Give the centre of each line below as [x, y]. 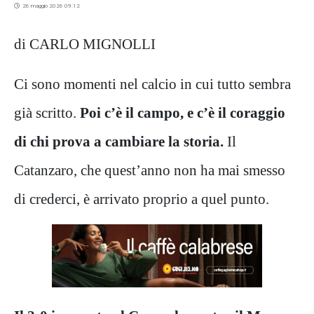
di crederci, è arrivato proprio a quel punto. [142, 198]
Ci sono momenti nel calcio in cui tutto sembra [152, 83]
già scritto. [47, 112]
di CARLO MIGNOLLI [85, 43]
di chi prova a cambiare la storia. [119, 141]
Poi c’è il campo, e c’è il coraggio [183, 112]
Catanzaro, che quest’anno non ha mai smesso [150, 170]
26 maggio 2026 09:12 [50, 6]
